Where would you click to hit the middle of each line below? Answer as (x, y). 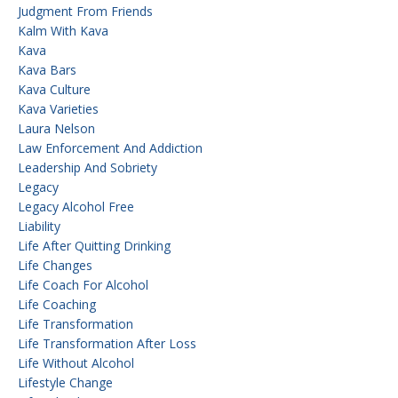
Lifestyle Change (65, 382)
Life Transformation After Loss (107, 343)
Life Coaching (57, 304)
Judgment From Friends (85, 11)
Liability (39, 226)
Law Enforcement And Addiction (110, 147)
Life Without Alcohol (76, 362)
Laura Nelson (56, 128)
